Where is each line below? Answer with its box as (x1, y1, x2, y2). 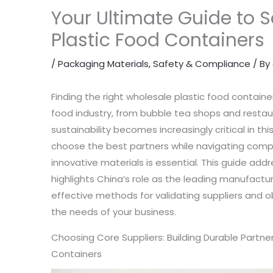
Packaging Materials (58, 57, 149, 70)
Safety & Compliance (153, 57, 251, 70)
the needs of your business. (51, 205, 177, 218)
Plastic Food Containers (51, 27, 265, 53)
